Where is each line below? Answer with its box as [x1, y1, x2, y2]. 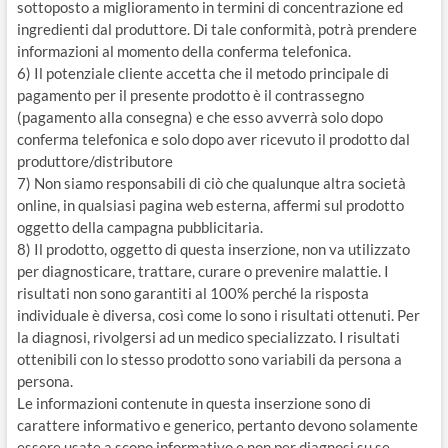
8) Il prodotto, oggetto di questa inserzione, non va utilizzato [16, 240, 410, 258]
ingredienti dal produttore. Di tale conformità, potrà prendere [16, 20, 417, 38]
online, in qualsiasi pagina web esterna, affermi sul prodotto [16, 196, 404, 214]
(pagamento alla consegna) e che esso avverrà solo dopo [16, 108, 383, 126]
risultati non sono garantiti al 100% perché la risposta [16, 284, 369, 302]
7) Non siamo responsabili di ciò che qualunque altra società [16, 174, 406, 192]
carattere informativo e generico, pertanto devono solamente [16, 416, 418, 434]
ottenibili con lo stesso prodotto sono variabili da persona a [16, 350, 402, 368]
